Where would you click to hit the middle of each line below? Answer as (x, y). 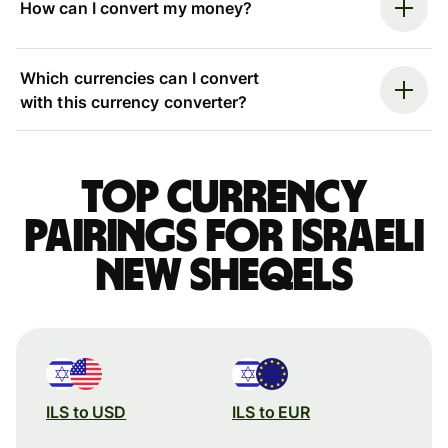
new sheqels (224, 275)
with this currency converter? (134, 101)
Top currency (224, 197)
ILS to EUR (271, 411)
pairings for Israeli (224, 236)
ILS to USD (86, 411)
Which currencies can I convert (140, 77)
